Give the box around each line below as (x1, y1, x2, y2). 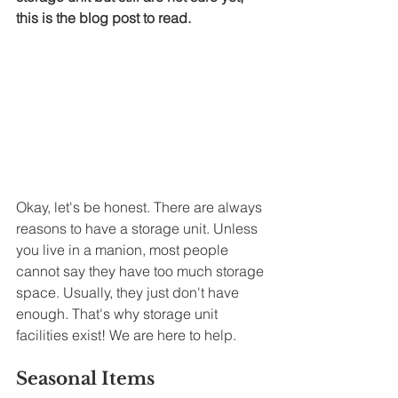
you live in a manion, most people (16, 241, 232, 259)
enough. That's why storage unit (16, 305, 221, 323)
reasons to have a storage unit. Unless (16, 219, 261, 238)
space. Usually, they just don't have (16, 283, 243, 302)
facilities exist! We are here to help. (16, 326, 240, 345)
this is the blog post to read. (16, 9, 195, 27)
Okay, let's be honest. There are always (16, 198, 266, 217)
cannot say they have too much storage (16, 262, 267, 281)
